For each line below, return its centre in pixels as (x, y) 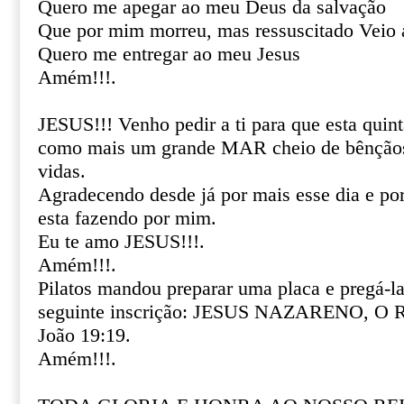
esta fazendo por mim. (127, 218)
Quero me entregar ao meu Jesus (169, 54)
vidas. (62, 171)
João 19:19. (84, 335)
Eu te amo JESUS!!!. (121, 242)
